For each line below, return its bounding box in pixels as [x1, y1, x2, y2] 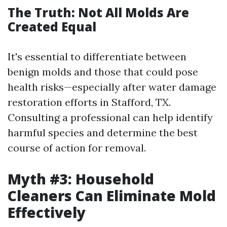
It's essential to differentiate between [8, 50, 186, 63]
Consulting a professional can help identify [8, 111, 213, 124]
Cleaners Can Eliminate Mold [8, 186, 216, 205]
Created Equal [8, 18, 96, 35]
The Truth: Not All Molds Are [8, 4, 189, 21]
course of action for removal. [8, 141, 146, 154]
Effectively [8, 203, 86, 222]
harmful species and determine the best [8, 126, 198, 139]
